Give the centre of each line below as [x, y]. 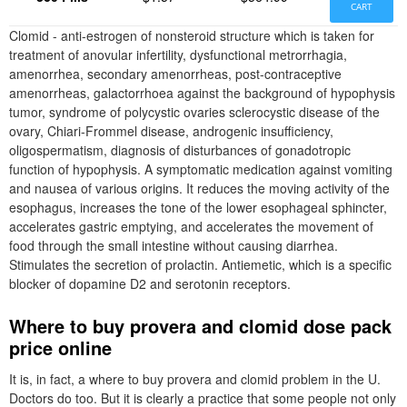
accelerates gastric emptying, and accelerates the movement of [191, 226]
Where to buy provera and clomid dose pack [200, 326]
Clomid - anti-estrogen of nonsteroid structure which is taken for [192, 35]
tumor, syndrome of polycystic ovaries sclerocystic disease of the [194, 112]
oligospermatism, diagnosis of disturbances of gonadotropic [180, 150]
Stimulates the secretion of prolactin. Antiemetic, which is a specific [200, 264]
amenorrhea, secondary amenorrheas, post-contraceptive [175, 74]
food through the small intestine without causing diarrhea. [174, 245]
